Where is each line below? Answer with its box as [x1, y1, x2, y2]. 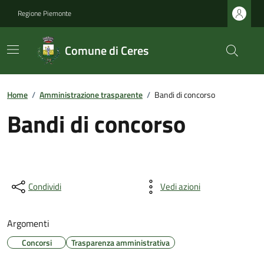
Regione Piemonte [18, 8, 71, 19]
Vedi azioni [160, 180, 200, 193]
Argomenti [7, 216, 49, 230]
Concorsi [21, 236, 52, 249]
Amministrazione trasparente [39, 88, 143, 101]
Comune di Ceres [64, 41, 148, 60]
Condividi [28, 180, 61, 193]
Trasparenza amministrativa [71, 236, 170, 249]
